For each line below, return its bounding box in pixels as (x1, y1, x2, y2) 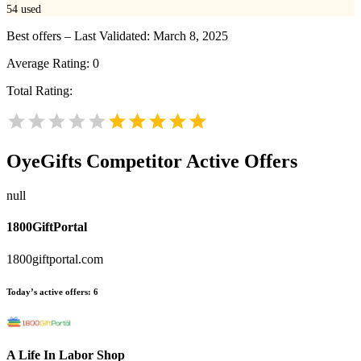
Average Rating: (6, 56, 93, 71)
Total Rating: (6, 84, 73, 98)
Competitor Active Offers (81, 151, 297, 172)
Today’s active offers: (6, 286, 91, 297)
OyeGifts (6, 151, 81, 172)
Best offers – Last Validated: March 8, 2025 (6, 29, 228, 44)
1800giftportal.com (6, 251, 103, 266)
